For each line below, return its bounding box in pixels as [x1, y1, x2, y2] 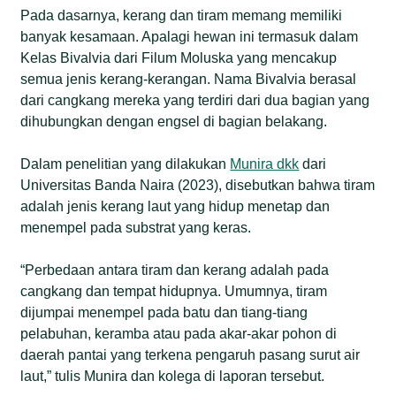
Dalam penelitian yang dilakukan [20, 156, 231, 171]
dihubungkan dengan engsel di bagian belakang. [20, 113, 328, 129]
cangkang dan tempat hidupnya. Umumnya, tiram [20, 283, 328, 299]
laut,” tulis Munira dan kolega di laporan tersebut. [20, 368, 325, 384]
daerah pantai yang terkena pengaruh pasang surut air [20, 346, 361, 362]
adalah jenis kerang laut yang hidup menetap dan [20, 198, 331, 214]
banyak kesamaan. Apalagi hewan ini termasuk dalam [20, 28, 359, 44]
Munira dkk [230, 156, 300, 171]
